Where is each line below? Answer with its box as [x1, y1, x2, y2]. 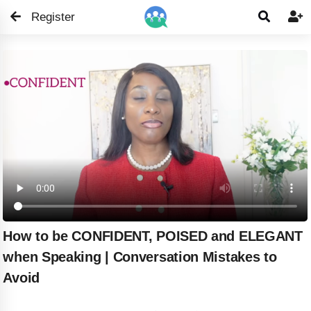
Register [31, 10, 75, 24]
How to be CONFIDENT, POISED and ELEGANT [3, 228, 303, 244]
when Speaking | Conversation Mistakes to [3, 249, 277, 265]
